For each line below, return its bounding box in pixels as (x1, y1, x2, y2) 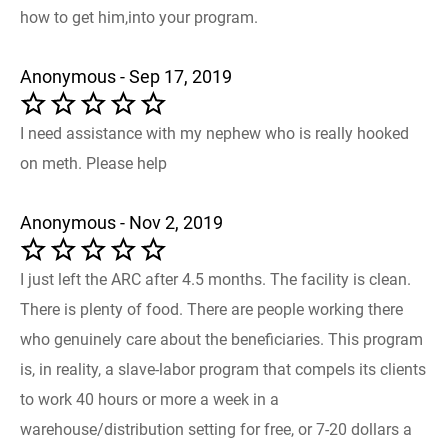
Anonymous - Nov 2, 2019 (20, 211, 223, 233)
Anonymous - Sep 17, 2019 (20, 65, 232, 87)
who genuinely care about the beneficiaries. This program (20, 329, 423, 349)
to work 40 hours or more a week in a (20, 389, 279, 409)
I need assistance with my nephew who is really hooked (20, 123, 409, 143)
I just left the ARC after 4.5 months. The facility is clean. (20, 269, 411, 289)
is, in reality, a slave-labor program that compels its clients (20, 359, 426, 379)
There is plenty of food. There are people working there (20, 299, 403, 319)
